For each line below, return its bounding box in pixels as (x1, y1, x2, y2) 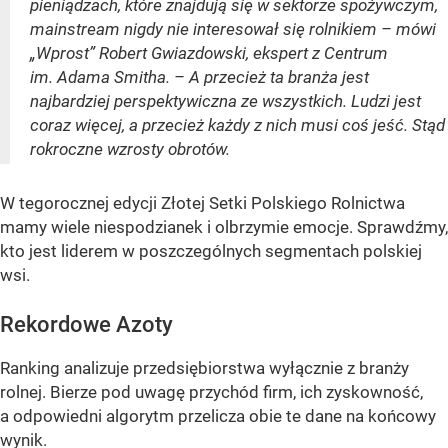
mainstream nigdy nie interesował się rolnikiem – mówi (30, 19, 436, 40)
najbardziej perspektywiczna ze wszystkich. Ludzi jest (30, 91, 421, 112)
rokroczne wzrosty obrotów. (30, 139, 230, 160)
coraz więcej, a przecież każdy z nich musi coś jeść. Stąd (30, 115, 445, 136)
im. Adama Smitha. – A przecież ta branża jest (30, 67, 369, 88)
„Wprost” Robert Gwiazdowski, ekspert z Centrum (30, 43, 388, 64)
